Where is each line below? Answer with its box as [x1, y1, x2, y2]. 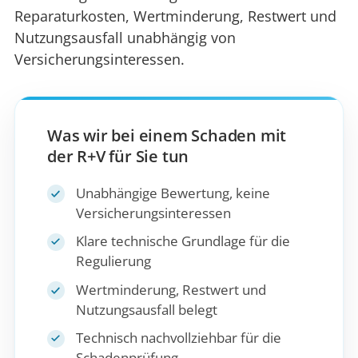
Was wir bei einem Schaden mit [46, 125, 287, 146]
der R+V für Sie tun [46, 145, 189, 167]
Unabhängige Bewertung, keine [75, 184, 270, 202]
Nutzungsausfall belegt [75, 300, 217, 319]
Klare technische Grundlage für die [75, 232, 290, 251]
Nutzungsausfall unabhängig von [14, 28, 236, 47]
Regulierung [75, 252, 151, 271]
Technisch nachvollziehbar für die [75, 328, 281, 348]
